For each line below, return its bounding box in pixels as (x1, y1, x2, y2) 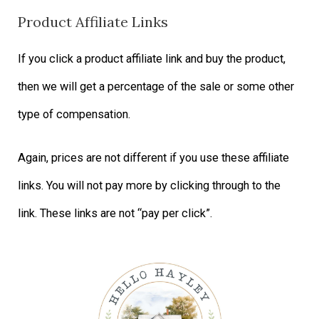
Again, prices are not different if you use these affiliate (18, 151, 290, 165)
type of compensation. (18, 108, 131, 122)
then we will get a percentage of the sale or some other (18, 80, 295, 94)
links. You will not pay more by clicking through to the (18, 179, 281, 193)
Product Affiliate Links (18, 13, 169, 31)
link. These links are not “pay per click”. (18, 206, 213, 221)
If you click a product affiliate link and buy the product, (18, 52, 286, 66)
